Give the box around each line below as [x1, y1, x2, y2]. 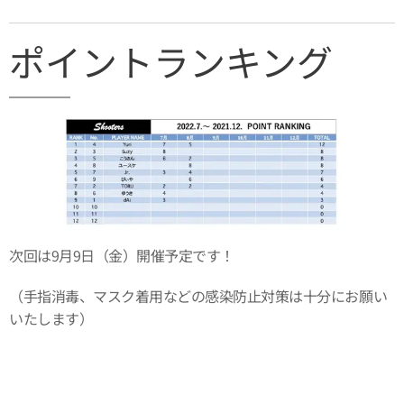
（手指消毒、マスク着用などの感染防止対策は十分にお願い [9, 284, 388, 307]
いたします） [9, 307, 94, 329]
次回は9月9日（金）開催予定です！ [9, 243, 234, 266]
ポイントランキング [9, 35, 333, 87]
